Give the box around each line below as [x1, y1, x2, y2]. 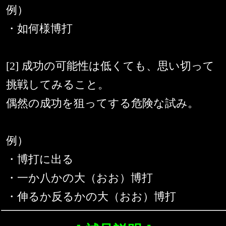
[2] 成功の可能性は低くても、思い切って [6, 60, 214, 73]
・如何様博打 [6, 22, 73, 35]
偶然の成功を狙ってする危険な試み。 [6, 97, 199, 110]
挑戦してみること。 [6, 78, 109, 91]
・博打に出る [6, 153, 74, 166]
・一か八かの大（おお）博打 [6, 172, 153, 185]
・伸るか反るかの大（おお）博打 [6, 190, 176, 203]
